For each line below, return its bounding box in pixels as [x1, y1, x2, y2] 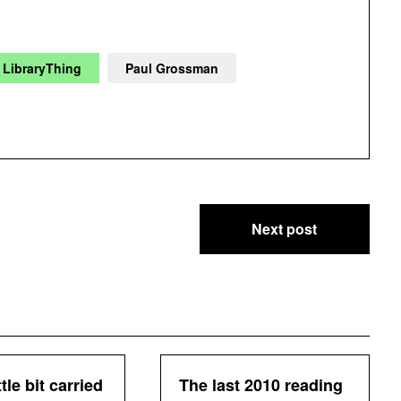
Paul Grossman [125, 59, 218, 77]
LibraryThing [3, 59, 81, 77]
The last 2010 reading [179, 373, 344, 397]
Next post [252, 218, 318, 239]
